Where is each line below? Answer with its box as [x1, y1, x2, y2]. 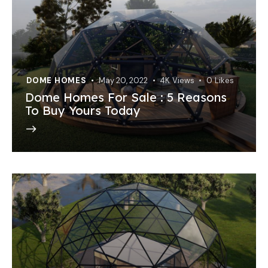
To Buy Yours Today [25, 103, 141, 118]
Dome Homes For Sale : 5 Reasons [25, 90, 227, 105]
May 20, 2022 [99, 75, 148, 86]
